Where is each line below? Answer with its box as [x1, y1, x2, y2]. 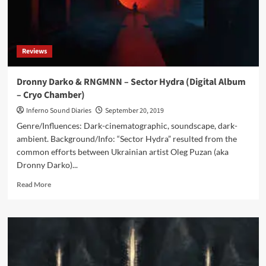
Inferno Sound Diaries [26, 106, 91, 116]
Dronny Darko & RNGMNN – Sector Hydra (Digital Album [16, 75, 246, 88]
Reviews [21, 46, 47, 56]
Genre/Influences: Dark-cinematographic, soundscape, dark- [16, 121, 237, 131]
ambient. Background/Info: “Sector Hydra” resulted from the [16, 134, 237, 144]
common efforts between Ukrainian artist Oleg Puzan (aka [16, 147, 229, 157]
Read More [16, 180, 51, 189]
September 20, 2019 [104, 106, 164, 116]
